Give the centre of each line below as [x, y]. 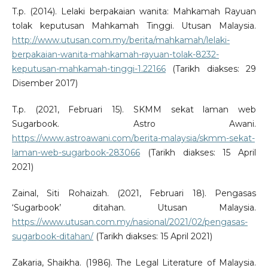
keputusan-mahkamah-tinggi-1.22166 [89, 68]
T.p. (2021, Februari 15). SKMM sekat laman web [134, 109]
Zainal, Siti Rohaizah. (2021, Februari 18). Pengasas [134, 193]
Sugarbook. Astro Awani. [134, 124]
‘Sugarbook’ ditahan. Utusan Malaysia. [134, 207]
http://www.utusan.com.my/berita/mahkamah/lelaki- [121, 40]
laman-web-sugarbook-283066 [76, 152]
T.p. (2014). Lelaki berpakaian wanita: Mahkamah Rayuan [134, 11]
